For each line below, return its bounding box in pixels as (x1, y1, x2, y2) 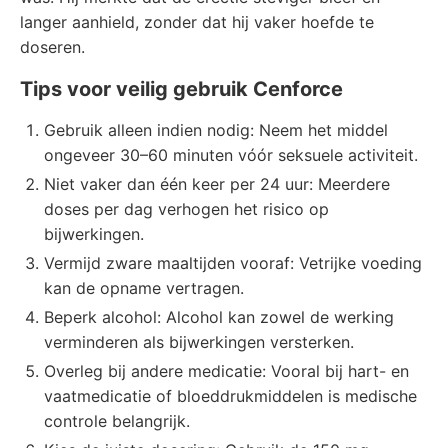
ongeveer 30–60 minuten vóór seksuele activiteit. (44, 145, 418, 165)
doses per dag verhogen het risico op (44, 199, 329, 219)
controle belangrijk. (44, 411, 190, 431)
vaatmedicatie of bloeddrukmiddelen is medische (44, 386, 417, 406)
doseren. (20, 37, 85, 57)
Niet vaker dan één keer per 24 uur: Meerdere (44, 174, 390, 194)
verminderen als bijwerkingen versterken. (44, 332, 354, 352)
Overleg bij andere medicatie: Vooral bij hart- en (44, 361, 409, 381)
